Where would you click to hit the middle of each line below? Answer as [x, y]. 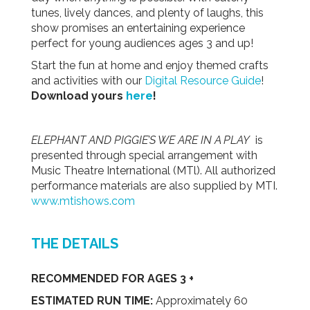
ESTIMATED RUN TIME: [93, 300]
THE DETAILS [75, 243]
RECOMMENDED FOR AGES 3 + [112, 278]
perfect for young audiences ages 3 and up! [142, 43]
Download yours [79, 95]
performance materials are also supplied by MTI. [154, 185]
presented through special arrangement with [144, 155]
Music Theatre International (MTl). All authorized [153, 170]
